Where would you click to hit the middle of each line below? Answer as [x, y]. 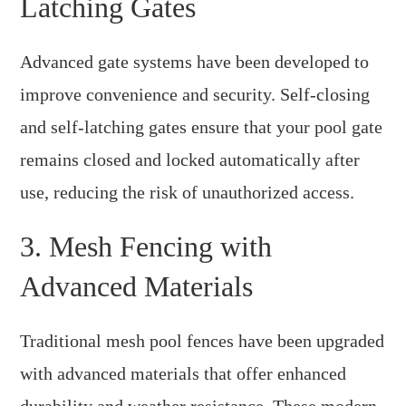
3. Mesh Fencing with [146, 246]
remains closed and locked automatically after [190, 159]
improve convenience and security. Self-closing [195, 94]
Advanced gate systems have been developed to [195, 61]
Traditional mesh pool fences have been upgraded [203, 340]
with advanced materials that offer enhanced [184, 373]
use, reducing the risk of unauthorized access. [188, 192]
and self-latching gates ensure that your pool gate [202, 126]
